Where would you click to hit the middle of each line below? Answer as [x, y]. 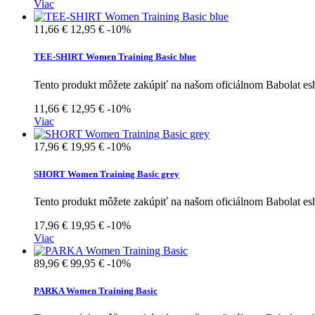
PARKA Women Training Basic [96, 291]
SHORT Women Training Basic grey [107, 174]
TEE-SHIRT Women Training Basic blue [115, 57]
